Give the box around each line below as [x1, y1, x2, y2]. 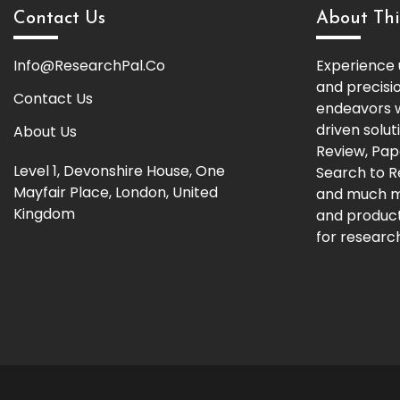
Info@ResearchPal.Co [13, 55, 165, 77]
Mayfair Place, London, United [13, 181, 218, 203]
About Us [13, 121, 77, 142]
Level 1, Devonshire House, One [13, 160, 225, 181]
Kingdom [13, 203, 75, 224]
